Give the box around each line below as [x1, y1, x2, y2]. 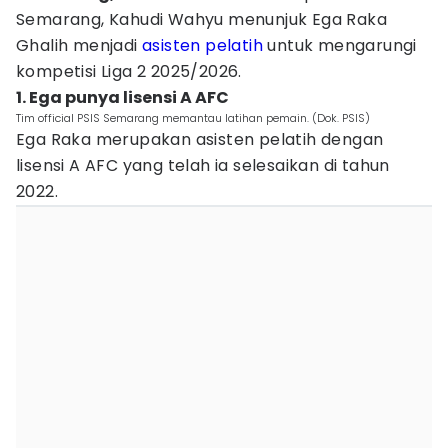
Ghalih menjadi [16, 34, 143, 57]
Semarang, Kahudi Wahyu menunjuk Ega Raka [16, 8, 387, 31]
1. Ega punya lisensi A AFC [16, 86, 229, 109]
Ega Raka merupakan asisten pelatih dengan [16, 128, 384, 151]
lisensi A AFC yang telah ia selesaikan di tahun [16, 154, 390, 177]
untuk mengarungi [263, 34, 417, 57]
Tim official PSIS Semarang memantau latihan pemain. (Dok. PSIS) [16, 110, 370, 126]
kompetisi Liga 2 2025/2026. [16, 60, 247, 83]
